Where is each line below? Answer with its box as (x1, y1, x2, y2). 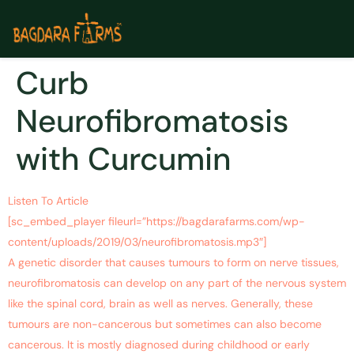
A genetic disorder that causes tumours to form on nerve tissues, (8, 255, 339, 270)
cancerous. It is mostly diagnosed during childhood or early (8, 337, 310, 352)
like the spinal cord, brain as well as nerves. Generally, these (8, 296, 313, 311)
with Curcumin (16, 138, 232, 180)
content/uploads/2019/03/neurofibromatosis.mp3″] (8, 235, 266, 250)
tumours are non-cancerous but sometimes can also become (8, 317, 322, 332)
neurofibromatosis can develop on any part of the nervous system (8, 276, 346, 291)
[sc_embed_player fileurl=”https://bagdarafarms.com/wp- (8, 214, 305, 229)
